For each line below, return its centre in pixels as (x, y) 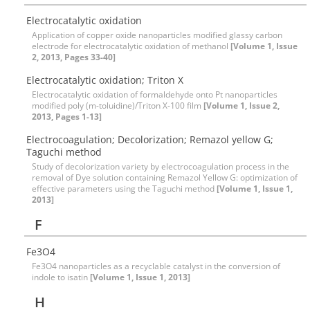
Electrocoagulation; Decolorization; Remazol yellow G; (150, 139)
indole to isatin (61, 277)
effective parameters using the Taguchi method (124, 189)
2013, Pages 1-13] (67, 117)
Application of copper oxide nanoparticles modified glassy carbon (157, 35)
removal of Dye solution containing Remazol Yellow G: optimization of (165, 177)
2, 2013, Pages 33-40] (74, 57)
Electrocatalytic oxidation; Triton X (105, 80)
